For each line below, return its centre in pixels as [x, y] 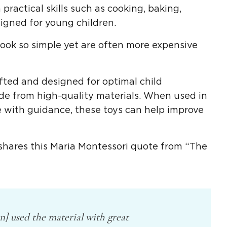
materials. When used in [150, 96]
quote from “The [168, 147]
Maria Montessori [89, 147]
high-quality [65, 96]
